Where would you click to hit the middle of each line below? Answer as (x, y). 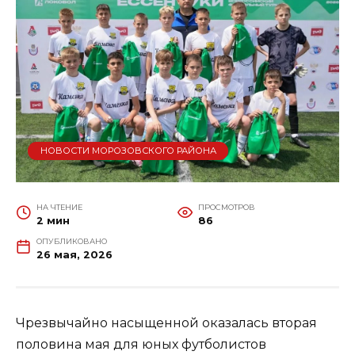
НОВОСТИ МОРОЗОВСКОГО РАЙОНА (128, 151)
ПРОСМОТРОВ (226, 208)
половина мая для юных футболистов (141, 345)
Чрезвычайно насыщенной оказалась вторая (166, 323)
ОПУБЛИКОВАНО (71, 242)
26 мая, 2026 (74, 255)
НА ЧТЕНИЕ (59, 208)
